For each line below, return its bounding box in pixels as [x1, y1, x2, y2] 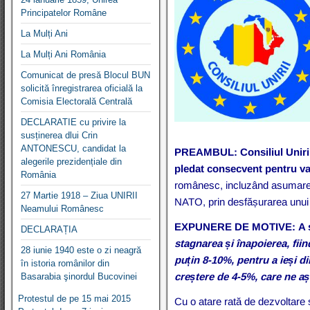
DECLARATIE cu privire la [21, 116, 126, 127]
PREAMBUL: [174, 145, 238, 158]
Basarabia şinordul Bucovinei [21, 271, 137, 282]
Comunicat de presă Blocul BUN [21, 69, 150, 80]
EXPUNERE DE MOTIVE [174, 220, 293, 232]
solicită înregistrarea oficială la [21, 82, 143, 93]
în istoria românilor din [21, 257, 109, 268]
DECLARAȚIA [21, 224, 77, 235]
